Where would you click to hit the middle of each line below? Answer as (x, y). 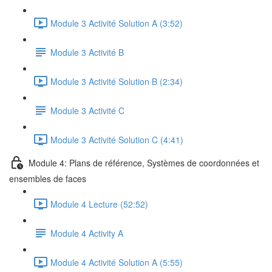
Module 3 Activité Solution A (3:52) (117, 23)
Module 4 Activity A (87, 233)
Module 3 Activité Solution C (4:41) (117, 139)
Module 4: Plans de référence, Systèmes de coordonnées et (144, 162)
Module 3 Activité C (87, 110)
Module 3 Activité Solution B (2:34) (117, 81)
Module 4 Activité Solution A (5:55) (117, 262)
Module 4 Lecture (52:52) (99, 204)
